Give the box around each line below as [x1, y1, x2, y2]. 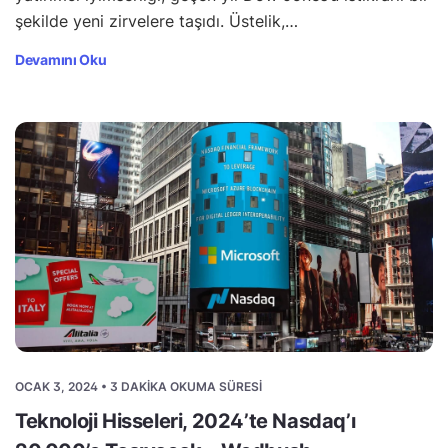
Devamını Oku [15, 50, 107, 68]
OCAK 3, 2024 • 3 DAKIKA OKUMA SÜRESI [15, 378, 262, 394]
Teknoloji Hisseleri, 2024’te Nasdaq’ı [15, 408, 356, 433]
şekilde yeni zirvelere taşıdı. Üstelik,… [15, 10, 298, 31]
